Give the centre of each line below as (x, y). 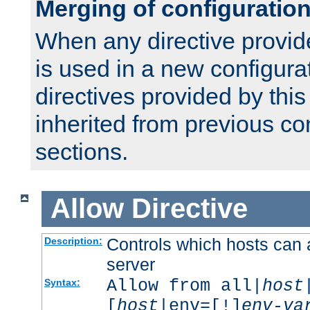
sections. (82, 152)
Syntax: (62, 282)
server (130, 264)
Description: (73, 240)
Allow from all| (184, 286)
